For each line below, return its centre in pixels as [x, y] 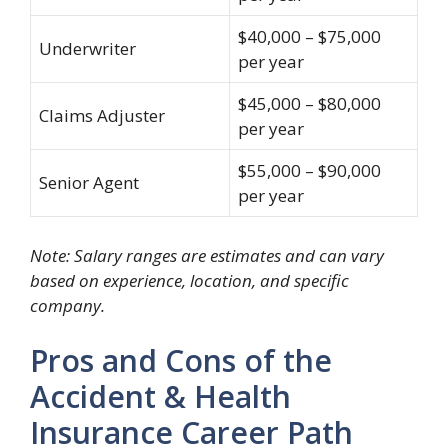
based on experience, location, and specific [189, 280]
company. [67, 305]
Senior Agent [89, 182]
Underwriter [87, 48]
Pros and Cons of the [181, 360]
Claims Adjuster [102, 115]
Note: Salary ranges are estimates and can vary [207, 255]
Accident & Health [160, 396]
